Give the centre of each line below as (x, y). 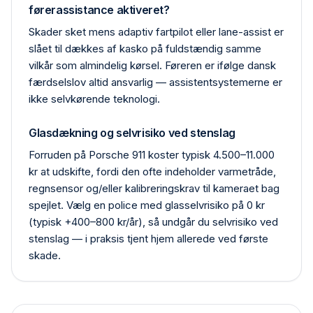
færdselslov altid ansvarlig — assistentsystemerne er (155, 82)
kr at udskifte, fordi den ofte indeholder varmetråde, (152, 172)
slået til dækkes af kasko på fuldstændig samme (145, 49)
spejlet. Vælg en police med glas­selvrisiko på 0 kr (147, 205)
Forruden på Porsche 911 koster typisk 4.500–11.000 (152, 155)
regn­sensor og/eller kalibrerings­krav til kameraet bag (154, 188)
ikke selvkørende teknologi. (94, 99)
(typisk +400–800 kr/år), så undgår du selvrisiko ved (153, 222)
